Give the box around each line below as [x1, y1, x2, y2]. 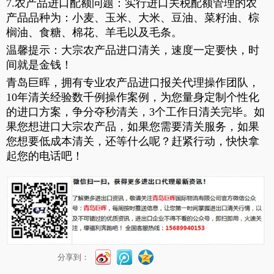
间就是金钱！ [6, 59, 72, 72]
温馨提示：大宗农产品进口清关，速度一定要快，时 [6, 44, 259, 57]
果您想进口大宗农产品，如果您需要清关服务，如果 [6, 120, 259, 133]
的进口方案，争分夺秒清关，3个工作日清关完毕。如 [6, 106, 265, 119]
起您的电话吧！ [6, 150, 83, 163]
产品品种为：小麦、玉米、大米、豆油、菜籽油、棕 [6, 12, 259, 24]
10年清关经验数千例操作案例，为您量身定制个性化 [6, 91, 259, 104]
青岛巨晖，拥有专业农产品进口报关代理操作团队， [6, 76, 259, 89]
